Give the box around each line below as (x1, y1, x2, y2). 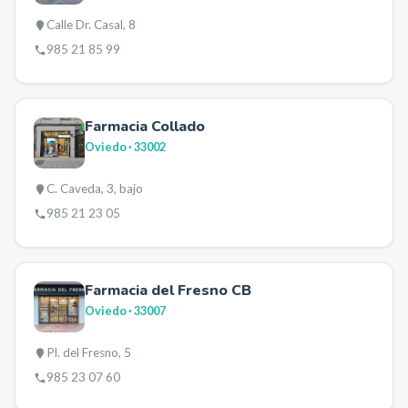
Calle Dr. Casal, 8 (46, 17, 136, 32)
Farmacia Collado (85, 117, 205, 137)
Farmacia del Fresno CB (85, 280, 251, 301)
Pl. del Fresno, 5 (46, 345, 131, 360)
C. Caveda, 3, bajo (46, 181, 143, 196)
